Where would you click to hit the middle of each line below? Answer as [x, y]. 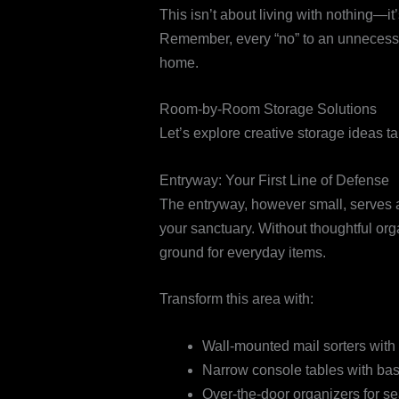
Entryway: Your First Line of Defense [274, 180]
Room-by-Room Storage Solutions [268, 110]
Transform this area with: [236, 299]
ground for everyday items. [242, 252]
